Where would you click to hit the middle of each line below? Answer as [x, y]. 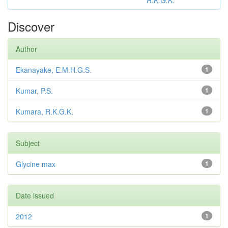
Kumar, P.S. [34, 91]
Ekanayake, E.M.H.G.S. [54, 70]
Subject [28, 143]
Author [26, 49]
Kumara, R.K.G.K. [45, 112]
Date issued [35, 196]
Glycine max [36, 164]
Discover [31, 26]
